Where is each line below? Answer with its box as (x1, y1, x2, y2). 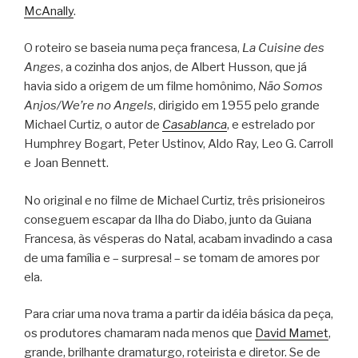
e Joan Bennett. (24, 156, 109, 171)
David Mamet (255, 326, 328, 341)
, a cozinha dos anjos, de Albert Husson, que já (61, 60, 307, 75)
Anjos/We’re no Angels (24, 98, 153, 113)
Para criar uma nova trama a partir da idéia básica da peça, (24, 307, 333, 322)
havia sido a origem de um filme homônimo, (24, 79, 258, 94)
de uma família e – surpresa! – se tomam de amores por (24, 250, 320, 265)
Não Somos (258, 79, 323, 94)
